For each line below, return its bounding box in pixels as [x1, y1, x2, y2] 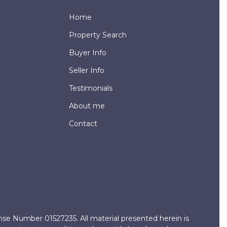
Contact [69, 119, 97, 128]
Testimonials [69, 83, 112, 93]
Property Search [69, 30, 127, 40]
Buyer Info [69, 48, 106, 57]
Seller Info [69, 65, 104, 75]
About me [69, 101, 105, 110]
